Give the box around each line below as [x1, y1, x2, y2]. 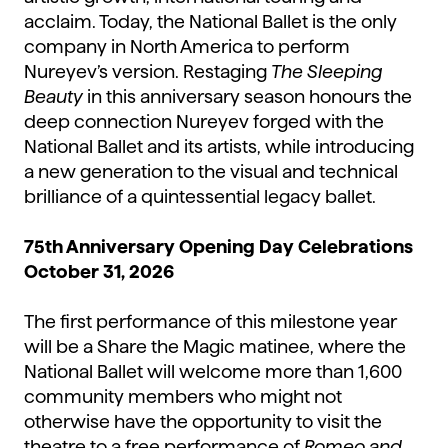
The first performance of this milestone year [24, 312, 397, 332]
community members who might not [24, 387, 342, 407]
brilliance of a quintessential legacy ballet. [24, 187, 376, 207]
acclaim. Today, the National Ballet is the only [24, 12, 397, 32]
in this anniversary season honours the [83, 87, 412, 107]
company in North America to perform [24, 37, 350, 57]
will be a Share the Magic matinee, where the [24, 337, 406, 357]
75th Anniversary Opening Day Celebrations [24, 237, 413, 257]
